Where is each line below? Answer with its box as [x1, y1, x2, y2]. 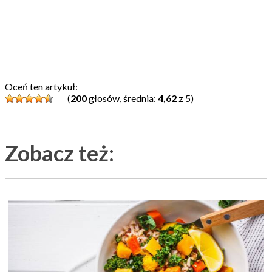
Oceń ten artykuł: [5, 80, 78, 92]
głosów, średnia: [87, 92, 158, 104]
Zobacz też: [5, 139, 114, 166]
